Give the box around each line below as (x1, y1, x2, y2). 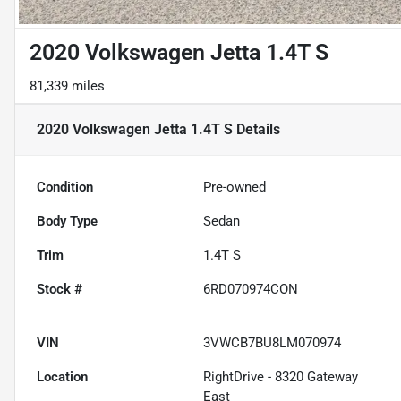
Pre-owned (203, 179, 267, 196)
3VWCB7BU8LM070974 (203, 335, 342, 352)
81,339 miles (30, 78, 105, 95)
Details (233, 121, 280, 139)
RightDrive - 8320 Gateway (203, 369, 359, 386)
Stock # (37, 281, 82, 298)
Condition (37, 179, 93, 196)
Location (37, 369, 88, 386)
